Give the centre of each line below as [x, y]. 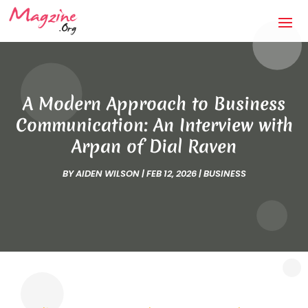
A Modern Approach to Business [154, 104]
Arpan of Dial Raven [154, 147]
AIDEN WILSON [107, 174]
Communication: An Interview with [154, 125]
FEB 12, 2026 [171, 174]
